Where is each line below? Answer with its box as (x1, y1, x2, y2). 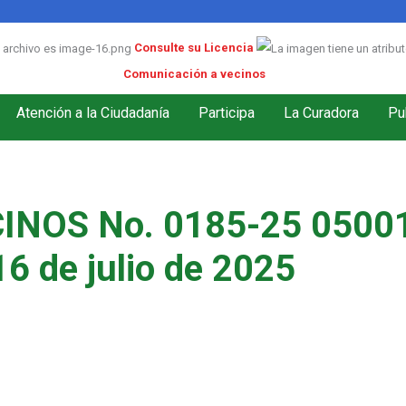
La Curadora (284, 103, 359, 121)
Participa (198, 103, 255, 121)
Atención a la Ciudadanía (16, 103, 169, 121)
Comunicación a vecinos (122, 67, 266, 82)
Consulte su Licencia (134, 41, 254, 55)
